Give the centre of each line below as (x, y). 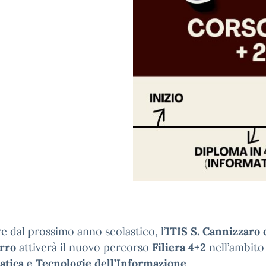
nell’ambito (237, 247)
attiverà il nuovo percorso (84, 247)
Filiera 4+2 (180, 247)
